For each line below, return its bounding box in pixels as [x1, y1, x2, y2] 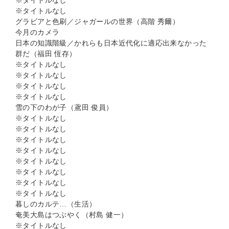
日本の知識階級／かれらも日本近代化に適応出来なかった [15, 39, 207, 48]
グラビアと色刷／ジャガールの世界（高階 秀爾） [15, 17, 180, 26]
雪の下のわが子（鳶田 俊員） [15, 103, 113, 112]
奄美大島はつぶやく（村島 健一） [15, 211, 128, 219]
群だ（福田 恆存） [15, 50, 77, 58]
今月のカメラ [15, 28, 60, 37]
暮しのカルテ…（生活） [15, 200, 97, 209]
